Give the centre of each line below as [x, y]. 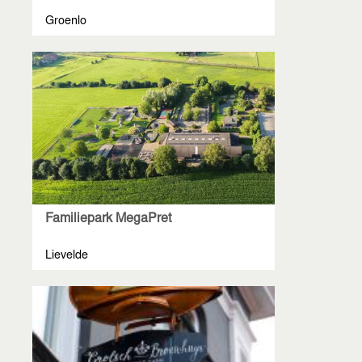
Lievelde [67, 257]
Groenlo [66, 22]
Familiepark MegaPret [108, 219]
